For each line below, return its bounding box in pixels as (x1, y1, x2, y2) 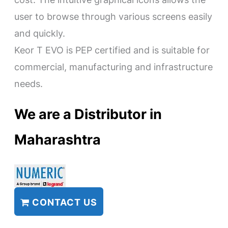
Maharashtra (14, 131, 101, 149)
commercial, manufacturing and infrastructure (14, 61, 213, 73)
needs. (14, 78, 43, 90)
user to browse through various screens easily (14, 11, 213, 22)
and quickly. (14, 27, 66, 39)
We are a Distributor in (14, 105, 162, 123)
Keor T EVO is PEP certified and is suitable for (14, 44, 210, 56)
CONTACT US (30, 196, 98, 208)
